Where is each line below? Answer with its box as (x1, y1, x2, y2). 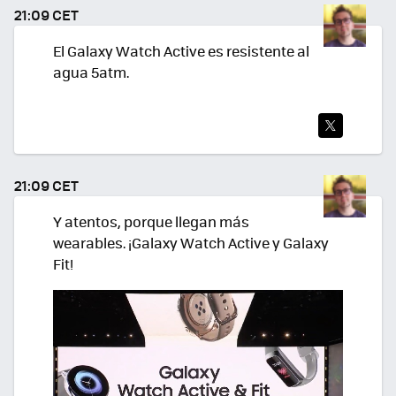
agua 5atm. (53, 62, 129, 83)
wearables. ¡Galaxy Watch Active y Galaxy (53, 232, 329, 254)
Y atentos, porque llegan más (53, 211, 249, 232)
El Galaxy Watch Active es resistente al (53, 41, 309, 62)
